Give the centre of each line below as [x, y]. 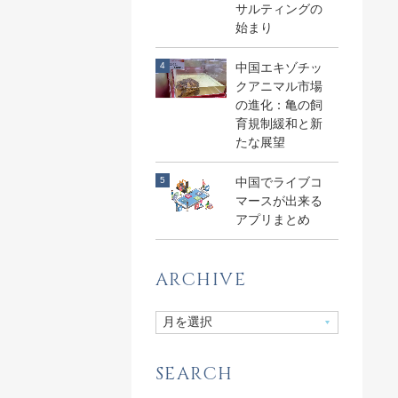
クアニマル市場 [279, 86]
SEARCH [194, 373]
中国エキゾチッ [279, 67]
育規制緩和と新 [279, 123]
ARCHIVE [201, 279]
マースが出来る [279, 200]
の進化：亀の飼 [279, 104]
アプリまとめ [272, 219]
